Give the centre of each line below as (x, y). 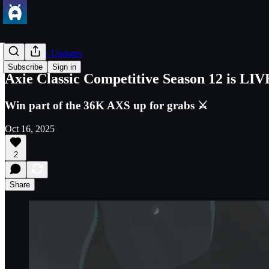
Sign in (64, 67)
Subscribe (25, 67)
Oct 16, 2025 (30, 128)
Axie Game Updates (44, 53)
